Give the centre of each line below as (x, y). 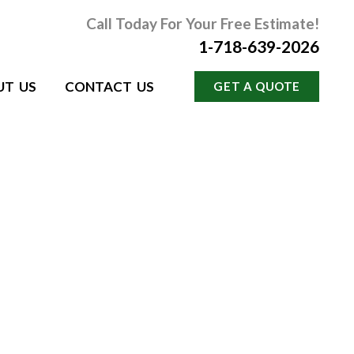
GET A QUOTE (257, 86)
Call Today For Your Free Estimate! (202, 23)
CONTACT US (109, 87)
